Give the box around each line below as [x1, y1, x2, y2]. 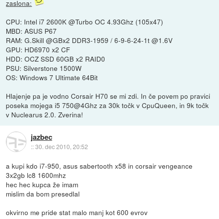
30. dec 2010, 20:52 [35, 142, 88, 151]
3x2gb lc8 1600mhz [6, 170, 66, 180]
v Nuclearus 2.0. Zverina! [6, 109, 84, 120]
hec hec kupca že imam [6, 179, 79, 190]
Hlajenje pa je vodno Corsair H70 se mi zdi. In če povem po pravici [6, 91, 211, 101]
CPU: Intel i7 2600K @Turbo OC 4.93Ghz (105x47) [6, 17, 164, 27]
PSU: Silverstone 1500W [6, 63, 82, 73]
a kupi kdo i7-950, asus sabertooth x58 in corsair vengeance [6, 161, 193, 171]
